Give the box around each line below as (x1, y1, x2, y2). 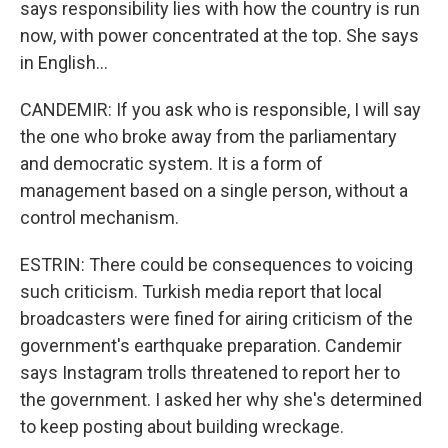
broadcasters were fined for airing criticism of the (20, 308, 413, 329)
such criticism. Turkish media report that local (20, 281, 382, 302)
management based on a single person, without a (20, 180, 408, 201)
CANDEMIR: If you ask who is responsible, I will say (20, 99, 421, 120)
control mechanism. (20, 207, 179, 228)
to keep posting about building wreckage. (20, 416, 344, 437)
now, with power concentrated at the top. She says (20, 25, 419, 46)
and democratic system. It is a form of (20, 153, 323, 174)
